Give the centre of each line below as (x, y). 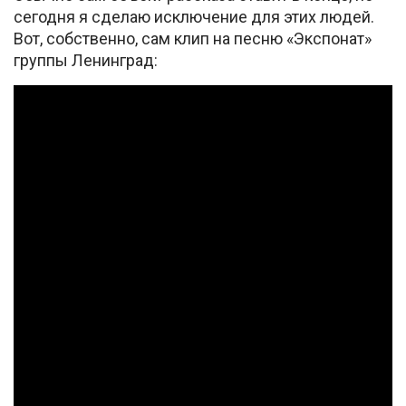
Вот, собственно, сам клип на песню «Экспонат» (193, 38)
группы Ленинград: (86, 60)
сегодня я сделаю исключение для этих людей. (194, 16)
